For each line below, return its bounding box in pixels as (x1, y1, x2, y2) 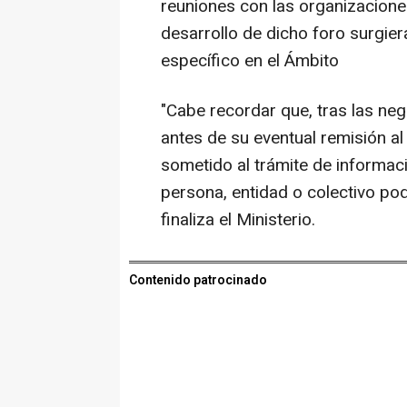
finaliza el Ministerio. (161, 207, 315, 233)
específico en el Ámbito (161, 48, 339, 74)
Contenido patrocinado (129, 271, 267, 291)
